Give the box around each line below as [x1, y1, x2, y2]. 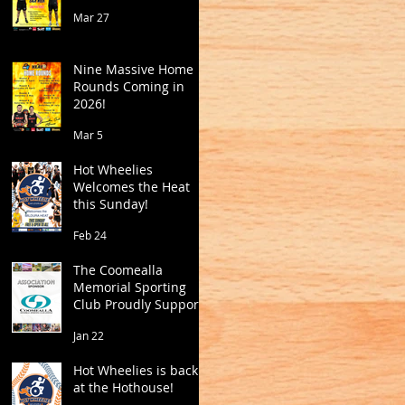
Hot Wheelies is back [73, 362, 198, 379]
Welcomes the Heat [73, 178, 190, 195]
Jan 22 [73, 328, 104, 343]
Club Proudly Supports [73, 296, 210, 313]
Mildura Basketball [73, 313, 187, 330]
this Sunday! [73, 195, 148, 212]
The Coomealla [73, 261, 163, 278]
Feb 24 [73, 228, 107, 242]
